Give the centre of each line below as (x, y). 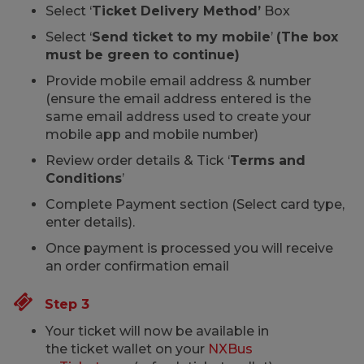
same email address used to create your (179, 117)
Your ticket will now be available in (158, 331)
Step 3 (61, 304)
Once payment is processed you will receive (190, 248)
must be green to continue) (143, 55)
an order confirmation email (138, 266)
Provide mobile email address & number (179, 81)
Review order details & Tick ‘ (138, 160)
